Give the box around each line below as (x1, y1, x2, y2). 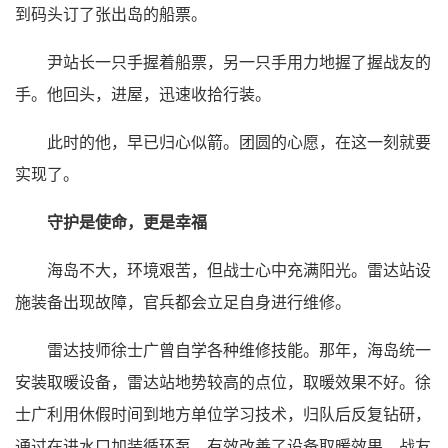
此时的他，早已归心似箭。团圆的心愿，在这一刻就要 (47, 130, 431, 153)
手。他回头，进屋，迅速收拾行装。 (15, 82, 271, 105)
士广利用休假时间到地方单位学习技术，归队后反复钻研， (15, 402, 431, 425)
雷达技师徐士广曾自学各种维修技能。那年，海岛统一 (47, 338, 431, 361)
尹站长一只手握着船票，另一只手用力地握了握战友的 (47, 50, 431, 73)
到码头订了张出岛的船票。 (15, 2, 207, 25)
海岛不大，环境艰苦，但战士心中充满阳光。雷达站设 (47, 258, 431, 281)
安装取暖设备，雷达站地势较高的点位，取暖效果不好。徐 (15, 370, 431, 393)
